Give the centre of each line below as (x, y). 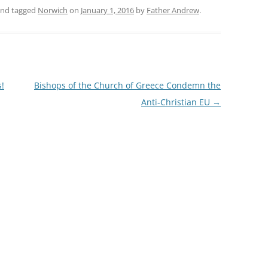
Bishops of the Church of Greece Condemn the (127, 85)
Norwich (53, 10)
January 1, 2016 (107, 10)
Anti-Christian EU (176, 102)
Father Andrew (173, 10)
